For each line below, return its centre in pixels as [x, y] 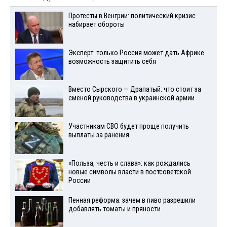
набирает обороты [96, 24]
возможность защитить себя [112, 61]
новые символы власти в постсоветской [129, 172]
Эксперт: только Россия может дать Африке [136, 53]
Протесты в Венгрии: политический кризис [132, 16]
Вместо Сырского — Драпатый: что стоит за [135, 90]
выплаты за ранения [99, 135]
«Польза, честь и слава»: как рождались [129, 163]
